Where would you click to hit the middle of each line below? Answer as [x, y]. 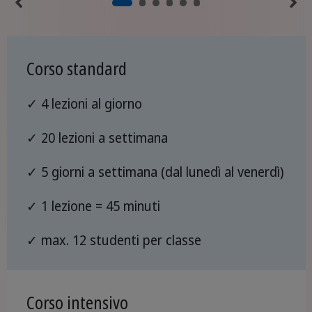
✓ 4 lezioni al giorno [84, 103]
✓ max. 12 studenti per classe [114, 240]
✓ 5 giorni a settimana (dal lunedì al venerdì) [155, 172]
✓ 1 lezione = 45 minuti [93, 206]
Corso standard [77, 68]
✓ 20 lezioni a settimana [97, 138]
